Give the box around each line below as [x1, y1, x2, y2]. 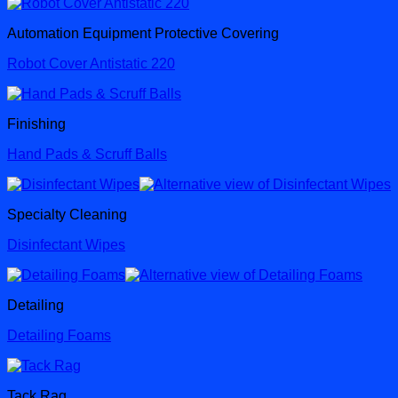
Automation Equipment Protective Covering [7, 26, 279, 42]
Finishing [7, 116, 66, 132]
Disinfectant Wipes [7, 237, 125, 253]
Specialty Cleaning [7, 207, 127, 223]
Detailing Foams [7, 328, 111, 344]
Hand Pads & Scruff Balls [7, 147, 167, 163]
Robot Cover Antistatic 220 [7, 56, 175, 72]
